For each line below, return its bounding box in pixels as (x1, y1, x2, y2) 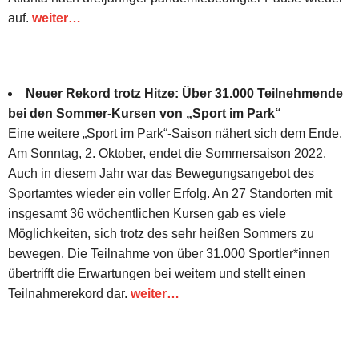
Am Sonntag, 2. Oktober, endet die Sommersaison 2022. (8, 146, 326, 160)
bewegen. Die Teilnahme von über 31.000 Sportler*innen (8, 246, 330, 260)
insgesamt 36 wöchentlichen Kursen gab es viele (8, 206, 286, 220)
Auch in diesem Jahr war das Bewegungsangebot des (8, 166, 314, 180)
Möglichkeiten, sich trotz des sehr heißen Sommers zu (8, 226, 314, 240)
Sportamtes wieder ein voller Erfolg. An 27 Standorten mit (8, 186, 332, 200)
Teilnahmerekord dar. (8, 286, 131, 301)
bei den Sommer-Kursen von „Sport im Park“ (8, 106, 281, 120)
